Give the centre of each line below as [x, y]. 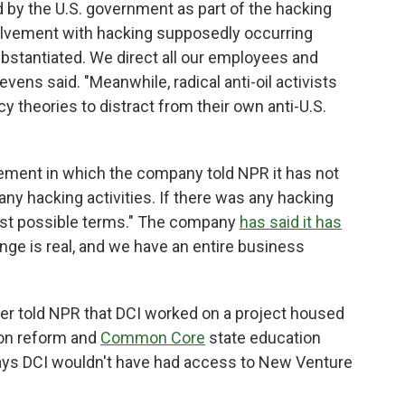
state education [263, 338]
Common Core [153, 338]
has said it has [291, 222]
